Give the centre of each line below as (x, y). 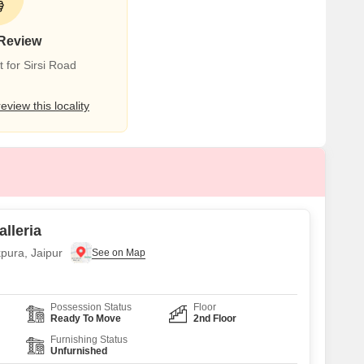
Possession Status (91, 307)
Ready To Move (86, 318)
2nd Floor (215, 318)
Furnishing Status (89, 340)
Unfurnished (79, 351)
